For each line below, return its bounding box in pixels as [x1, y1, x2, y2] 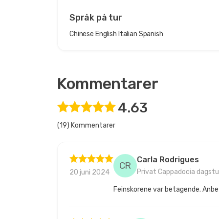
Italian [118, 29, 137, 38]
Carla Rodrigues [137, 154, 199, 164]
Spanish [138, 29, 163, 38]
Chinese [69, 29, 94, 38]
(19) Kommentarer [57, 121, 115, 130]
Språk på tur [69, 12, 122, 23]
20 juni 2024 [69, 168, 109, 176]
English [95, 29, 117, 38]
